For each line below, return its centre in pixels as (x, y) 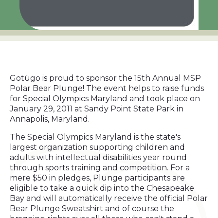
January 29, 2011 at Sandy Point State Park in (97, 109)
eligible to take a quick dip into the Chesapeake (102, 188)
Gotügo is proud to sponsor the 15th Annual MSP (105, 78)
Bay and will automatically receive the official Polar (109, 198)
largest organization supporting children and (97, 147)
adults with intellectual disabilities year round (98, 157)
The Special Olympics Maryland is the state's (95, 137)
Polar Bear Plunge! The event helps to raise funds (107, 88)
